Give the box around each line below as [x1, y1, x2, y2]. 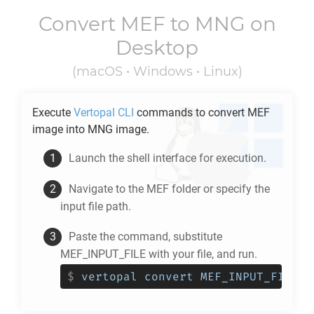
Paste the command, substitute [69, 230, 222, 243]
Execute [32, 106, 74, 119]
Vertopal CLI [74, 106, 134, 119]
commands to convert [134, 106, 247, 119]
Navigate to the [69, 182, 146, 196]
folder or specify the [169, 182, 270, 196]
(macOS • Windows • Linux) [71, 64, 243, 79]
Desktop [116, 36, 198, 60]
